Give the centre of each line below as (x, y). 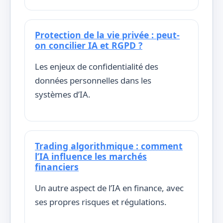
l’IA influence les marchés (91, 156)
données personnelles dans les (93, 81)
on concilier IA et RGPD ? (89, 45)
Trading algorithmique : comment (109, 146)
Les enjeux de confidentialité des (97, 67)
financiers (57, 167)
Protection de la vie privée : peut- (107, 35)
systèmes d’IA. (63, 95)
